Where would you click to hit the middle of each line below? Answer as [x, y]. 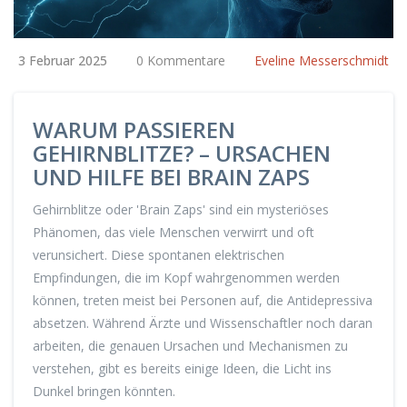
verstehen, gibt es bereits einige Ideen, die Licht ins [182, 369]
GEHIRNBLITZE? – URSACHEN [182, 154]
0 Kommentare [181, 61]
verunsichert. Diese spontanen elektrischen [159, 255]
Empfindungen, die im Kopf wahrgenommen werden [186, 278]
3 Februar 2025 [63, 61]
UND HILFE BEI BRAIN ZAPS [171, 177]
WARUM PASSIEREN [134, 130]
